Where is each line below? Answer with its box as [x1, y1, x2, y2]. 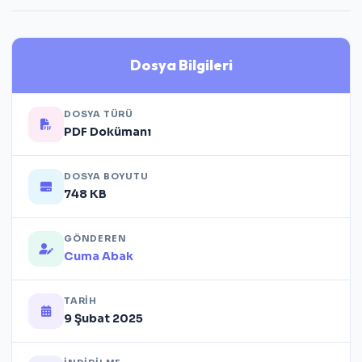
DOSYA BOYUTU [64, 170, 149, 182]
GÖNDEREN [64, 233, 127, 244]
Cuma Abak [64, 249, 133, 263]
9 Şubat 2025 [64, 311, 143, 326]
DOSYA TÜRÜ [64, 108, 133, 120]
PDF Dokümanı [64, 124, 151, 139]
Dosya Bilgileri [129, 56, 233, 74]
